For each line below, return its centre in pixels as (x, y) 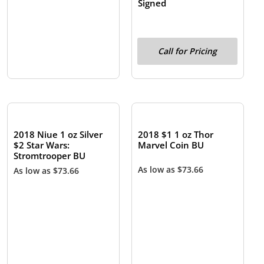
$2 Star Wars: (42, 145)
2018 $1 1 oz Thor (176, 135)
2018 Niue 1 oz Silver (58, 135)
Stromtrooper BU (50, 156)
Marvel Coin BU (171, 145)
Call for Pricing (188, 51)
